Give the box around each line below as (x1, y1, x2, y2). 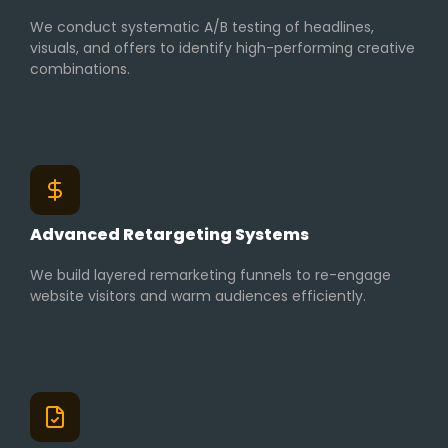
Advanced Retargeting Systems (30, 223, 309, 247)
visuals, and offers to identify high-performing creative (30, 38, 415, 59)
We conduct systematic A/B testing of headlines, (30, 17, 374, 38)
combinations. (30, 59, 130, 80)
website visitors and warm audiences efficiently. (30, 286, 366, 307)
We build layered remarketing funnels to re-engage (30, 265, 391, 286)
